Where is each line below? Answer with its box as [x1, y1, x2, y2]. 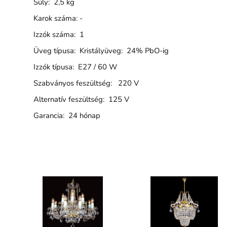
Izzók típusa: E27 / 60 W [33, 61, 117, 72]
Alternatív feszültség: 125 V [33, 94, 129, 104]
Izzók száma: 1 [33, 29, 84, 40]
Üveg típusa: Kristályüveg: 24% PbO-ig [33, 45, 169, 56]
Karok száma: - [33, 13, 83, 23]
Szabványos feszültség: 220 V [33, 78, 139, 88]
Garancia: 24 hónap [33, 110, 100, 121]
